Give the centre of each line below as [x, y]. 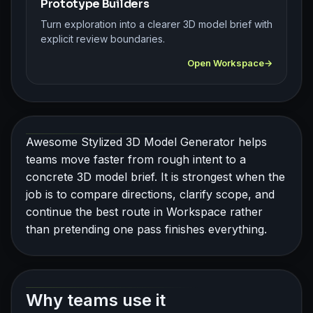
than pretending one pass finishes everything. [146, 229]
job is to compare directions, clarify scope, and [150, 194]
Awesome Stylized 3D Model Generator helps [146, 141]
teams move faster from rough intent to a [136, 159]
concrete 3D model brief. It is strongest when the [155, 176]
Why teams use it [96, 300]
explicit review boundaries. [103, 38]
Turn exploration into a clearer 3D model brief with [156, 24]
